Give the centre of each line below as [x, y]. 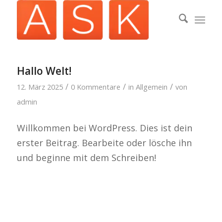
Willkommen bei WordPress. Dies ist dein [104, 128]
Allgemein [151, 87]
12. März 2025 [40, 87]
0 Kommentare [95, 87]
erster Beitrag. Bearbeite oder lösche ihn [104, 143]
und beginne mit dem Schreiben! [86, 158]
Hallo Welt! [44, 71]
